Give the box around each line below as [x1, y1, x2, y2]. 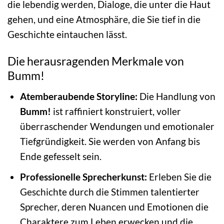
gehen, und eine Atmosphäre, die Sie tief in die [7, 13, 200, 25]
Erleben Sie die [146, 171, 211, 183]
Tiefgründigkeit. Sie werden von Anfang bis [19, 135, 200, 147]
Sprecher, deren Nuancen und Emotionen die [19, 201, 208, 213]
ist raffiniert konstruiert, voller [50, 105, 181, 117]
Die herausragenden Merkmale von [7, 54, 184, 68]
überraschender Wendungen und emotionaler [19, 120, 214, 132]
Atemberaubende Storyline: [19, 90, 137, 102]
